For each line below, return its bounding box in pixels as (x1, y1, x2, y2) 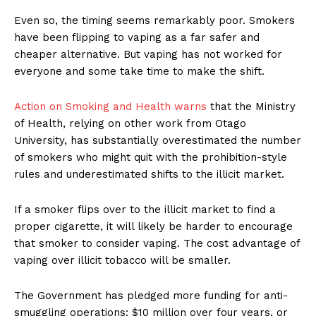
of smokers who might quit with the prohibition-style (14, 151, 287, 164)
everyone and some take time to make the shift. (14, 65, 265, 78)
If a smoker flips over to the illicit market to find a (14, 203, 276, 217)
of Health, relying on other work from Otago (14, 117, 246, 130)
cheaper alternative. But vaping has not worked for (14, 48, 282, 61)
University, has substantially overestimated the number (14, 134, 301, 147)
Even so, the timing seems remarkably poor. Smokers (14, 14, 295, 28)
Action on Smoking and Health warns (14, 100, 207, 114)
